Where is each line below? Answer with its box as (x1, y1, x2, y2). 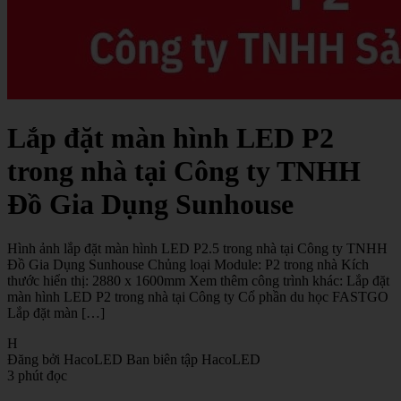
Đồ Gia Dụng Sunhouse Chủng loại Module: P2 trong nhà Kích (7, 256, 369, 272)
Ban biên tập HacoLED (126, 351, 260, 367)
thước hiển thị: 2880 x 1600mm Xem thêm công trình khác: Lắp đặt (7, 272, 389, 288)
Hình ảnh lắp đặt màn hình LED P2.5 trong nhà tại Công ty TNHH (7, 240, 388, 256)
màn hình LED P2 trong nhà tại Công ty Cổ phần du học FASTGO (7, 288, 388, 304)
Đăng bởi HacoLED (7, 351, 123, 367)
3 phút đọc (7, 367, 67, 383)
